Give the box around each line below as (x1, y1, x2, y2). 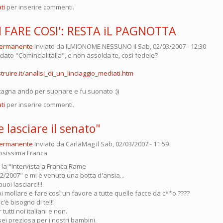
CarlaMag (66, 139, 95, 148)
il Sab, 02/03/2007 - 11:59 (95, 139, 169, 148)
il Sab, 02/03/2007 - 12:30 (132, 41, 206, 51)
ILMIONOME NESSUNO (66, 41, 132, 51)
